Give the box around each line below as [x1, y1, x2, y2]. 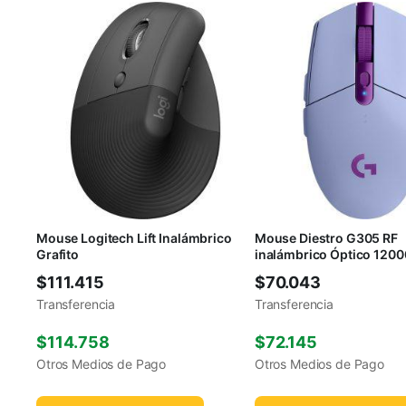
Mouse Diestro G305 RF [254, 230, 398, 246]
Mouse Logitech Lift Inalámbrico [36, 230, 232, 246]
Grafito [36, 246, 80, 263]
